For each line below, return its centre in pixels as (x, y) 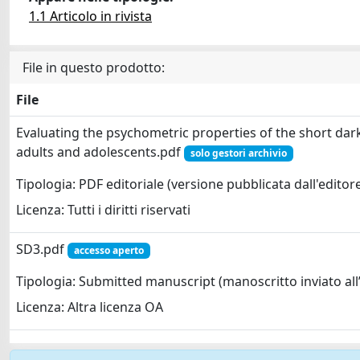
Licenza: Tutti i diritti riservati (103, 210)
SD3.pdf (42, 249)
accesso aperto (108, 250)
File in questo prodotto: (94, 67)
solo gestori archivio (238, 153)
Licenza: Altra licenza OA (90, 307)
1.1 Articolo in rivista (90, 16)
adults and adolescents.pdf (100, 152)
